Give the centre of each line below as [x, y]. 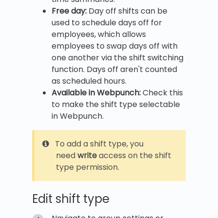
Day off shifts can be [127, 11]
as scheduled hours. [89, 81]
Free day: [69, 11]
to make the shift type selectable [116, 104]
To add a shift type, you [99, 144]
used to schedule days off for [107, 22]
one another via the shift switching [118, 57]
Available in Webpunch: [96, 92]
